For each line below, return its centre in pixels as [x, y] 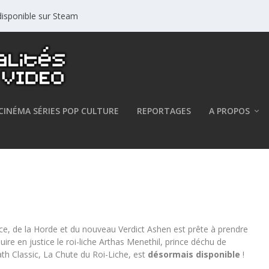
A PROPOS [230, 110]
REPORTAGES [164, 110]
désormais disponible [194, 255]
